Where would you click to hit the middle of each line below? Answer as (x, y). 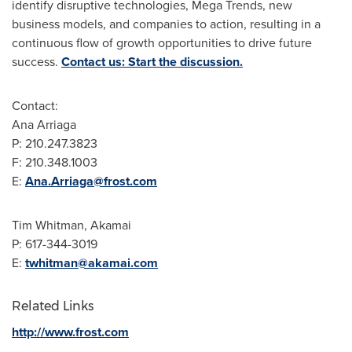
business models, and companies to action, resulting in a (166, 24)
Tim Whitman (48, 225)
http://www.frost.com (70, 332)
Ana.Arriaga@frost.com (91, 181)
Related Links (53, 306)
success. (37, 62)
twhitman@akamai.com (92, 263)
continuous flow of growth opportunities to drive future (162, 43)
